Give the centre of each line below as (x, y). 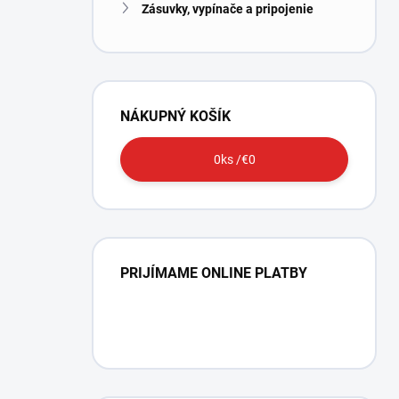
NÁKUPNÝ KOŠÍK (175, 116)
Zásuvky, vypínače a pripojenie (228, 9)
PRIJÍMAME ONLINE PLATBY (214, 273)
